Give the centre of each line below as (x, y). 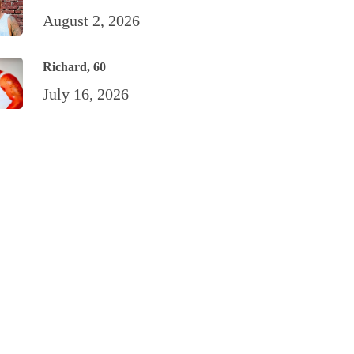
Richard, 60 (75, 67)
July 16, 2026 (86, 94)
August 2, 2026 (92, 21)
